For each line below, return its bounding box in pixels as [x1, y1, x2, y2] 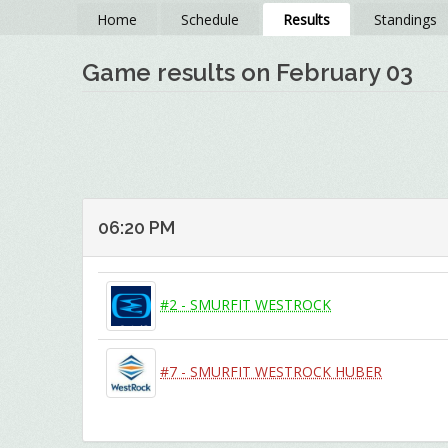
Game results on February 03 [82, 58, 414, 87]
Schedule [181, 10, 240, 29]
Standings [374, 10, 438, 29]
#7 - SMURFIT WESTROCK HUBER [160, 361, 383, 381]
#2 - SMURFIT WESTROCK [160, 294, 332, 314]
